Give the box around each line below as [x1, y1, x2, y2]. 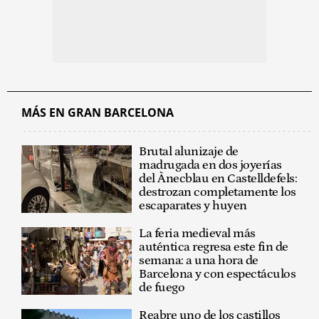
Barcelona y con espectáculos [139, 267, 296, 282]
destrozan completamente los [139, 185, 296, 200]
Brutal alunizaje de [139, 145, 239, 159]
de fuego [139, 281, 185, 296]
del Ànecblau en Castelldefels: [139, 172, 298, 187]
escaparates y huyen [139, 199, 247, 214]
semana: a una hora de [139, 253, 258, 268]
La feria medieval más [139, 226, 256, 241]
